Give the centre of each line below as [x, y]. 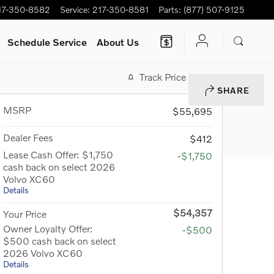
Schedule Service [47, 42]
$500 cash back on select [60, 241]
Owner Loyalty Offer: [48, 228]
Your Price [25, 214]
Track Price [163, 77]
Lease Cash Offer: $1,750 [58, 154]
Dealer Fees [28, 137]
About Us [118, 42]
